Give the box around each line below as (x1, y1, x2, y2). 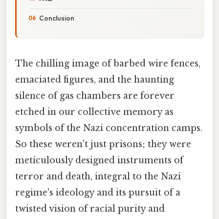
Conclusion (39, 13, 74, 22)
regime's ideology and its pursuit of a (15, 187, 180, 198)
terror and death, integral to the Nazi (15, 171, 181, 182)
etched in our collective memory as (15, 106, 174, 117)
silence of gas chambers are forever (15, 90, 175, 101)
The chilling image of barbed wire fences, (15, 58, 200, 69)
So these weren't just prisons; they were (15, 138, 191, 150)
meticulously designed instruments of (15, 154, 183, 166)
